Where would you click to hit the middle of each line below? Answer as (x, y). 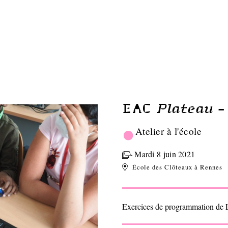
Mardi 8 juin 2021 (164, 154)
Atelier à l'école (168, 131)
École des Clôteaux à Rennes (177, 167)
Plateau (187, 107)
